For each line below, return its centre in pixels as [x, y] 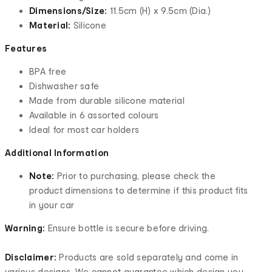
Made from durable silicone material [107, 100]
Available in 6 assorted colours [94, 115]
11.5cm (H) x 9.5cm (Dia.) [159, 10]
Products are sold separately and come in [148, 257]
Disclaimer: [31, 257]
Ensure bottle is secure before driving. [127, 228]
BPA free [48, 71]
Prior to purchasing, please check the [136, 175]
